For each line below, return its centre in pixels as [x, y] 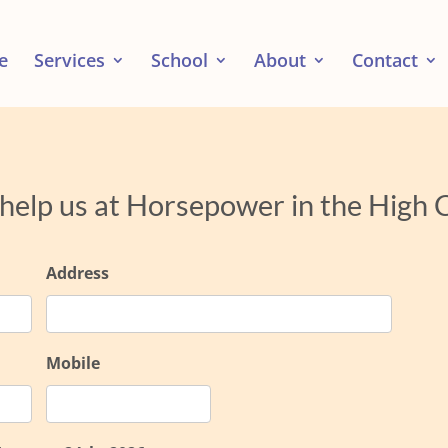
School [179, 60]
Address [78, 272]
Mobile [73, 362]
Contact [385, 60]
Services [69, 60]
